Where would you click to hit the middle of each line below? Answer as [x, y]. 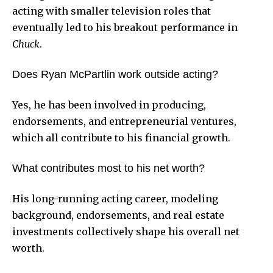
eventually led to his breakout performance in [125, 27]
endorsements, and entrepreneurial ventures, [124, 121]
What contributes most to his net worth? [108, 168]
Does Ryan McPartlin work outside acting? [115, 74]
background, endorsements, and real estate [118, 215]
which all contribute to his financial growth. [121, 137]
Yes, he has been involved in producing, [109, 105]
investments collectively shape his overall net [126, 231]
